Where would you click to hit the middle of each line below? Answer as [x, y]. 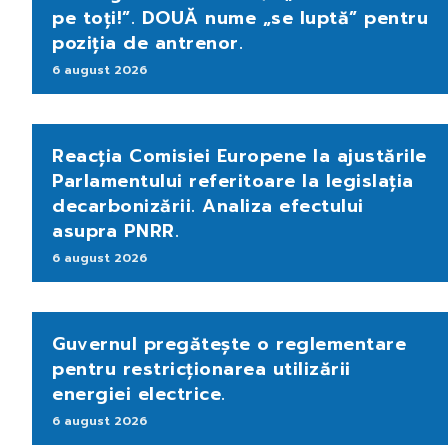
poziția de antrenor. [147, 42]
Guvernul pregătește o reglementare [229, 343]
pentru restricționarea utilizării [201, 368]
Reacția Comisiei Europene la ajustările [239, 155]
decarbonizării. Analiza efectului [208, 205]
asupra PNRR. [115, 230]
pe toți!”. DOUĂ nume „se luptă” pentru [240, 17]
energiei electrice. [139, 393]
